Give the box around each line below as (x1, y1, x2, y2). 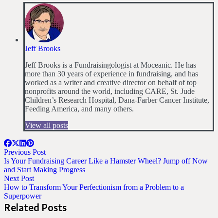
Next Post (4, 174, 34, 182)
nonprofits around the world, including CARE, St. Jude (25, 87, 195, 95)
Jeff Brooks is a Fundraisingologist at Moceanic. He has (25, 61, 196, 69)
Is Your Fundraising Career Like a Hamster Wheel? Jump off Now (4, 157, 208, 165)
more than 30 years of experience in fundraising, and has (25, 70, 198, 78)
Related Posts (4, 201, 67, 213)
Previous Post (4, 148, 46, 156)
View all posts (25, 121, 68, 129)
